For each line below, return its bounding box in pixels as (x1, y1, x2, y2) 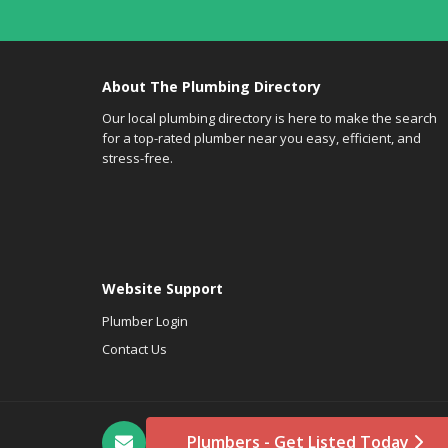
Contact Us (102, 340, 167, 358)
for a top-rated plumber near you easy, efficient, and (102, 129, 421, 147)
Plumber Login (102, 312, 188, 330)
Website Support (102, 279, 223, 298)
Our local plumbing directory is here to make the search (102, 109, 437, 127)
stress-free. (102, 149, 173, 167)
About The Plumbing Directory (102, 77, 321, 96)
